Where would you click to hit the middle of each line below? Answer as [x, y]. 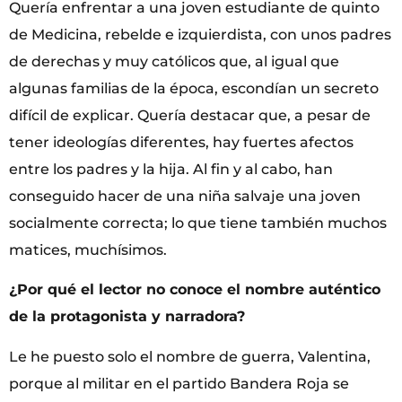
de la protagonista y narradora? [127, 317]
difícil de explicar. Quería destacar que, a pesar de [190, 115]
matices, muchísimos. [88, 249]
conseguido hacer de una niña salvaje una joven [185, 196]
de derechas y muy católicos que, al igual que [174, 61]
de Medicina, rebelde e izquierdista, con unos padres [200, 34]
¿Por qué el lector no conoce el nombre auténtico [195, 290]
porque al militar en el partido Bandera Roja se [179, 383]
